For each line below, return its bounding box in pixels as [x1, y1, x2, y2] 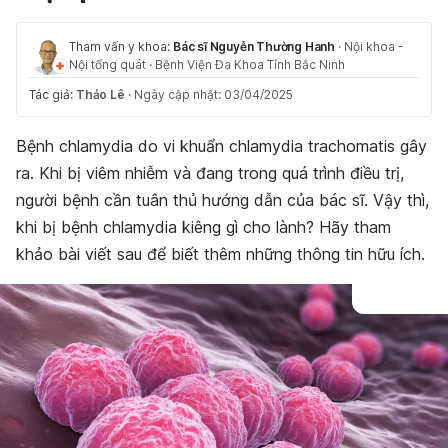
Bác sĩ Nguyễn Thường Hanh [173, 39, 335, 54]
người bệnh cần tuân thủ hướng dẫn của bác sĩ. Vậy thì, [16, 190, 429, 210]
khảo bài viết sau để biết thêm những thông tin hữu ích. [16, 244, 425, 264]
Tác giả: [29, 87, 76, 102]
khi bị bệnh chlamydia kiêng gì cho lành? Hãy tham [16, 217, 391, 237]
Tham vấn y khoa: [69, 39, 173, 54]
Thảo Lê [76, 87, 125, 102]
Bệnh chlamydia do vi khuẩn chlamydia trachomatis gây [16, 136, 427, 156]
